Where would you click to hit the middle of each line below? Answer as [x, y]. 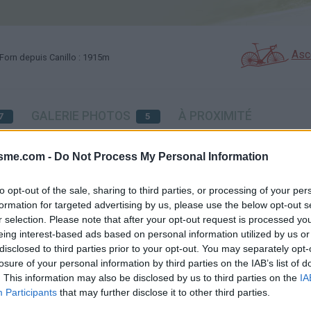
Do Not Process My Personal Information [161, 157]
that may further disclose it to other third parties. [163, 292]
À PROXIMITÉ [215, 116]
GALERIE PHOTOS [81, 116]
